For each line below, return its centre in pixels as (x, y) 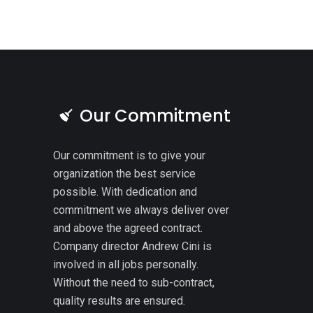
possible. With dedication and (125, 192)
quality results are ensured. (119, 301)
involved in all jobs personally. (126, 264)
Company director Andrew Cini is (132, 246)
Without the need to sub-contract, (134, 283)
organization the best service (124, 174)
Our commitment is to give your (129, 155)
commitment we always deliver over (141, 210)
